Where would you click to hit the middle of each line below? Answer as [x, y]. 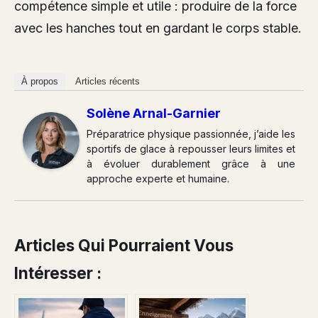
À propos [40, 81]
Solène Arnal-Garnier [154, 113]
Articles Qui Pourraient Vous [124, 245]
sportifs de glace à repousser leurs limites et [191, 148]
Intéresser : [58, 273]
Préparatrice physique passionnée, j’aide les [191, 133]
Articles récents [108, 81]
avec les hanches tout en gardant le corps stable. [158, 28]
